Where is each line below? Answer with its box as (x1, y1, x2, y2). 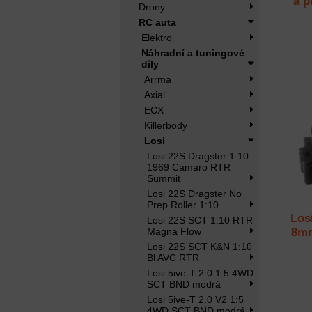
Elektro (141, 32, 172, 43)
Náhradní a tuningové (141, 47, 244, 58)
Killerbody (144, 120, 187, 131)
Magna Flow (147, 226, 201, 237)
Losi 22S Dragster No (147, 188, 242, 199)
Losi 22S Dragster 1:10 (147, 150, 249, 162)
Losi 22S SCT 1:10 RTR (147, 214, 253, 226)
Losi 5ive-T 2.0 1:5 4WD (147, 267, 253, 279)
